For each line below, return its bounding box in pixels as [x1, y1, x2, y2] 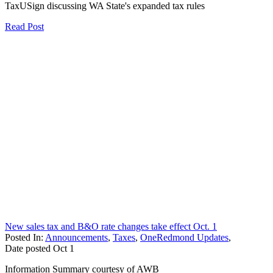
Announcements [45, 232, 108, 243]
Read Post [5, 21, 44, 32]
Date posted [5, 243, 51, 253]
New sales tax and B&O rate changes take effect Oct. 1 [5, 221, 217, 232]
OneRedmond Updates [140, 232, 229, 243]
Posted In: [5, 232, 45, 243]
